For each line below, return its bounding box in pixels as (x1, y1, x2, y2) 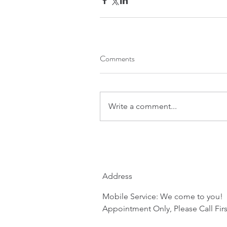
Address (102, 171, 132, 181)
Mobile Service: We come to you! (102, 191, 223, 201)
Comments (100, 52, 135, 64)
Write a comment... (108, 101, 177, 111)
